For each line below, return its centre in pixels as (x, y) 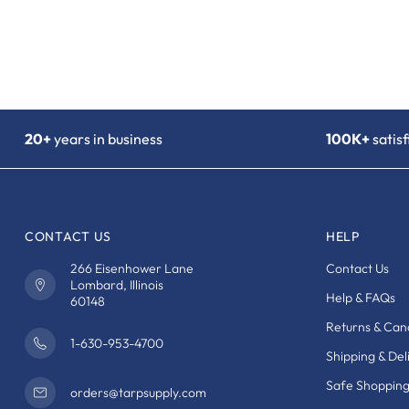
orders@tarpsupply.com (138, 392)
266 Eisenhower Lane (132, 268)
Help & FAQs (361, 297)
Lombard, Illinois (117, 284)
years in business (107, 138)
